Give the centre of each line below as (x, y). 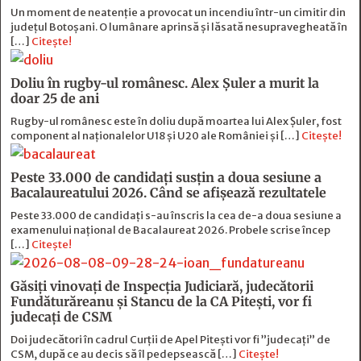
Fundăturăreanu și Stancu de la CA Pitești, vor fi (161, 302)
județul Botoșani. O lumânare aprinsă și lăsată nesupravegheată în (179, 27)
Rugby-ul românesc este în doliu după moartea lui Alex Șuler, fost (176, 122)
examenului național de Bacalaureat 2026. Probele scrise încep (170, 230)
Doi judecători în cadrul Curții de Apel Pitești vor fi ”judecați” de (170, 340)
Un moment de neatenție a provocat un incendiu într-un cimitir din (178, 13)
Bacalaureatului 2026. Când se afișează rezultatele (168, 193)
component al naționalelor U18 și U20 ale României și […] (156, 136)
